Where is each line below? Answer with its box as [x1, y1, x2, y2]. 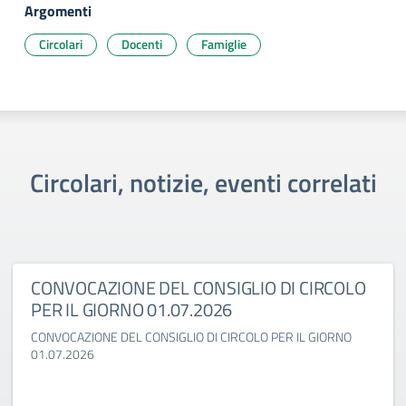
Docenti [121, 34, 162, 53]
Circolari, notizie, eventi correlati [29, 163, 377, 202]
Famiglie [201, 34, 246, 53]
